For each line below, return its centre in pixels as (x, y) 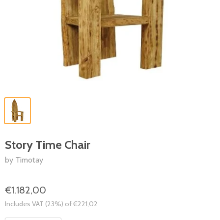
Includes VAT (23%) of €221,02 (51, 204)
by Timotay (24, 160)
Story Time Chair (48, 145)
